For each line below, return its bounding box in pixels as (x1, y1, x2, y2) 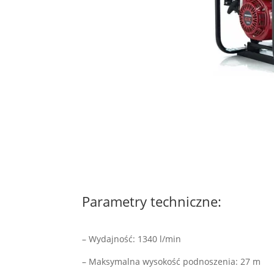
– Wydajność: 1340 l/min (82, 233, 182, 245)
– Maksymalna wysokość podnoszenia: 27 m (82, 256, 261, 268)
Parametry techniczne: (82, 191, 226, 210)
